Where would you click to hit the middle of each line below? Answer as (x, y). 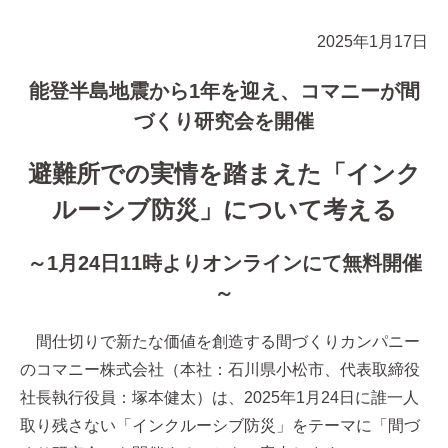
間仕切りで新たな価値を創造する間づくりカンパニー (220, 341)
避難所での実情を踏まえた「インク (224, 173)
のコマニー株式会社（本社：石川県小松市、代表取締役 (220, 369)
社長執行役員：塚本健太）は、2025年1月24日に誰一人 (219, 397)
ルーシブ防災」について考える (224, 209)
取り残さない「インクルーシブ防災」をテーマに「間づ (220, 425)
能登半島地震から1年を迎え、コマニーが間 (224, 91)
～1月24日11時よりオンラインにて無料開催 (224, 263)
